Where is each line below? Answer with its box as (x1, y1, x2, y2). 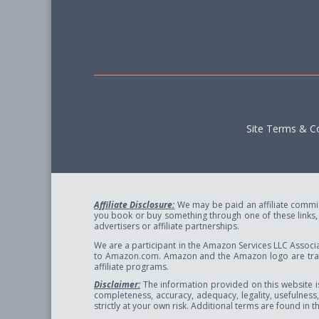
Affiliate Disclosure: (94, 199, 175, 211)
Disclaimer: (94, 278, 140, 291)
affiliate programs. (94, 261, 169, 273)
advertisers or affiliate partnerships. (94, 220, 239, 232)
